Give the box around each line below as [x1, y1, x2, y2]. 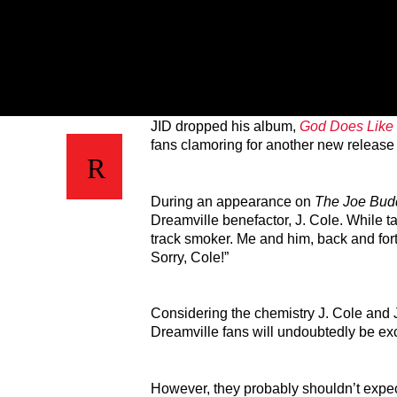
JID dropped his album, [151, 119, 300, 135]
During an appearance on [151, 193, 315, 209]
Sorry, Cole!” [151, 249, 229, 265]
